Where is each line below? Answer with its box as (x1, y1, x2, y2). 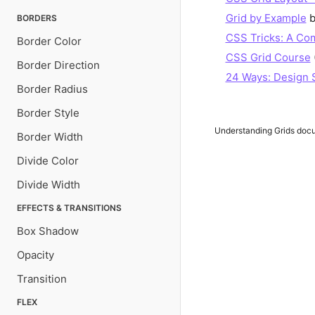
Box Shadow (17, 224, 79, 238)
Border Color (17, 34, 82, 48)
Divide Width (17, 178, 80, 191)
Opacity (17, 248, 54, 262)
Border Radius (17, 82, 88, 96)
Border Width (17, 130, 83, 143)
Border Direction (17, 58, 100, 72)
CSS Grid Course (225, 51, 311, 64)
